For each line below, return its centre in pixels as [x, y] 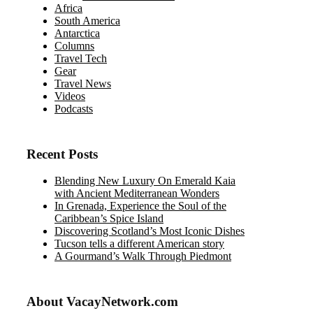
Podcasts [74, 108]
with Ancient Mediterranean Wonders [137, 194]
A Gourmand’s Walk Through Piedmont [143, 256]
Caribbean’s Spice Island [109, 219]
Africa [68, 8]
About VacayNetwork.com [102, 302]
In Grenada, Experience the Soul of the [140, 206]
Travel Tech [81, 58]
